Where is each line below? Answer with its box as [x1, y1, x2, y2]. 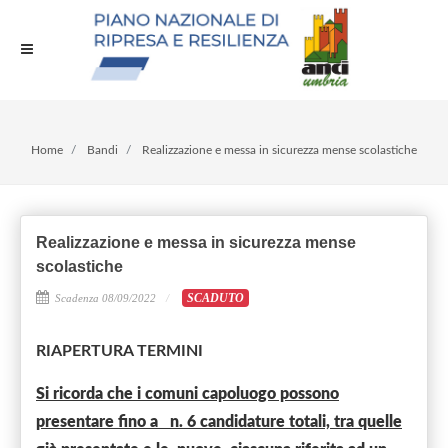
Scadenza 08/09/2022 [52, 292, 156, 304]
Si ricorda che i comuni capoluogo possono [36, 386, 339, 402]
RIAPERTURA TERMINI [36, 343, 203, 359]
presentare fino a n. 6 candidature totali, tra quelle [36, 414, 402, 430]
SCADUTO [186, 291, 244, 305]
